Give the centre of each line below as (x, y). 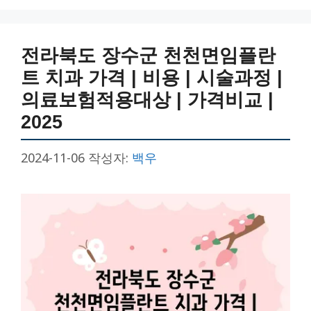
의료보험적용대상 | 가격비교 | (147, 100)
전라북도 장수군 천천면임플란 (148, 55)
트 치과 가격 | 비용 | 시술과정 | (152, 77)
